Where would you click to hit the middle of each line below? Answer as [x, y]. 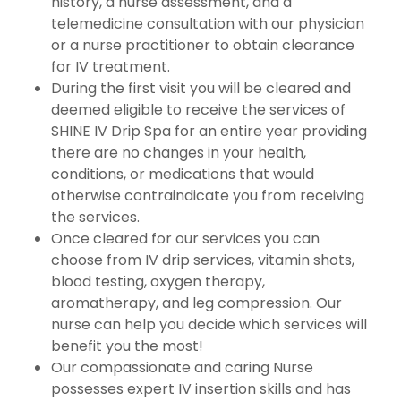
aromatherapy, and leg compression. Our [196, 303]
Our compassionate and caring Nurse [182, 367]
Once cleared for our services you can [185, 239]
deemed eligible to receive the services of [198, 110]
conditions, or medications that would [182, 174]
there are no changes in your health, [178, 153]
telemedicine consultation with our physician [207, 24]
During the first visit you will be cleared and [200, 88]
